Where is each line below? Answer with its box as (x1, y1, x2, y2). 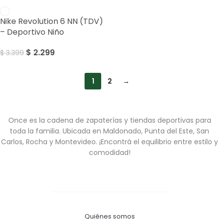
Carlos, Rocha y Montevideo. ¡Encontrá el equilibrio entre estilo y (1, 136, 218, 147)
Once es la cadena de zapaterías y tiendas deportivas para (8, 115, 211, 125)
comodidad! (88, 147, 131, 157)
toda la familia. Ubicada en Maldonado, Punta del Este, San (10, 126, 209, 136)
